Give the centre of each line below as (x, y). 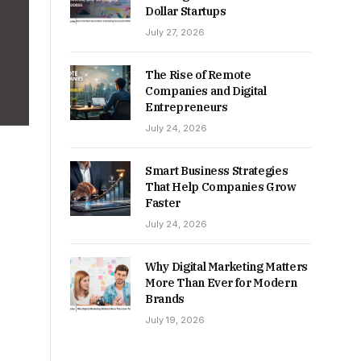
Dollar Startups (186, 11)
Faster (163, 203)
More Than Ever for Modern (221, 282)
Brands (165, 299)
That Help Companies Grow (221, 187)
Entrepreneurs (187, 107)
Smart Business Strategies (217, 170)
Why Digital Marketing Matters (226, 266)
